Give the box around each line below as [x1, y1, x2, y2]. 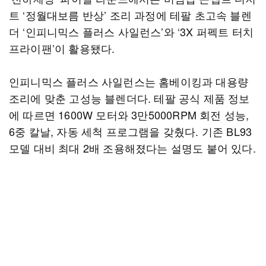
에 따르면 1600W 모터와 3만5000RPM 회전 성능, [9, 107, 249, 122]
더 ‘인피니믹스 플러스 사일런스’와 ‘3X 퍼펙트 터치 [9, 24, 254, 39]
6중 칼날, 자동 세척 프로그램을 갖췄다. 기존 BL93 [9, 123, 252, 139]
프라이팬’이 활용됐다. [9, 40, 115, 56]
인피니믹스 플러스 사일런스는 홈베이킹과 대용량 [9, 74, 248, 89]
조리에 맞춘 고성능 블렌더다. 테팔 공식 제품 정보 [9, 90, 250, 106]
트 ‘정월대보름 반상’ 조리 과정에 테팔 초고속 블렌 [9, 7, 252, 23]
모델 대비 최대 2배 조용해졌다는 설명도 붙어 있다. [9, 140, 256, 156]
